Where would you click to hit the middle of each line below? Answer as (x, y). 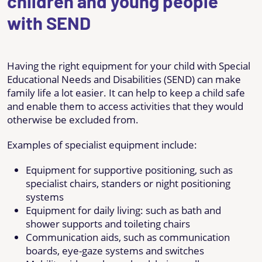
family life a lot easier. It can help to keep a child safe (126, 92)
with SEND (49, 22)
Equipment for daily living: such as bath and (123, 210)
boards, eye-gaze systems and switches (115, 250)
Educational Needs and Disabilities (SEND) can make (124, 79)
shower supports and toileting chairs (108, 223)
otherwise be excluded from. (73, 119)
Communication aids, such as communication (128, 237)
